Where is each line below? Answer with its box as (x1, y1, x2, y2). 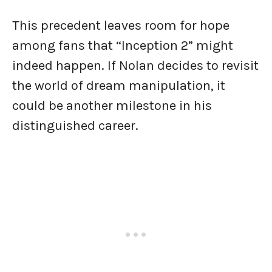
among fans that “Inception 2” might (12, 37, 233, 53)
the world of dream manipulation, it (12, 77, 225, 93)
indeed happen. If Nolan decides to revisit (12, 57, 259, 73)
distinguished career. (12, 117, 138, 134)
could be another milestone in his (12, 97, 212, 114)
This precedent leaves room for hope (12, 17, 229, 33)
